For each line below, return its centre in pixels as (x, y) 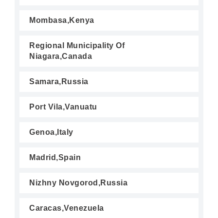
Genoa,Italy (51, 132)
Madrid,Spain (55, 157)
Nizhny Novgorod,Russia (78, 183)
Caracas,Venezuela (67, 208)
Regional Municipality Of (77, 45)
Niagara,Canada (61, 56)
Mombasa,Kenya (62, 20)
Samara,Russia (59, 82)
